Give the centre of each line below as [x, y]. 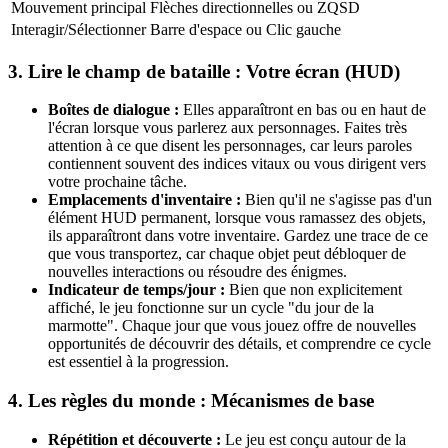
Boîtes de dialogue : [113, 110]
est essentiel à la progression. [138, 362]
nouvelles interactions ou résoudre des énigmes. [197, 272]
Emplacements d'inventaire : [144, 200]
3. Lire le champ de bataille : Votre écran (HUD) [204, 71]
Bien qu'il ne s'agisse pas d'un [336, 200]
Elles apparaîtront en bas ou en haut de [302, 110]
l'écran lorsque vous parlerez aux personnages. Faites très [227, 128]
